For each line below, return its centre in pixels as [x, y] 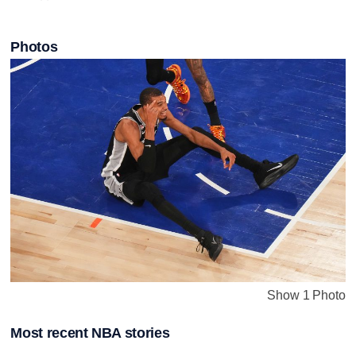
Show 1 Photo [306, 295]
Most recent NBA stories [90, 333]
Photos [34, 46]
